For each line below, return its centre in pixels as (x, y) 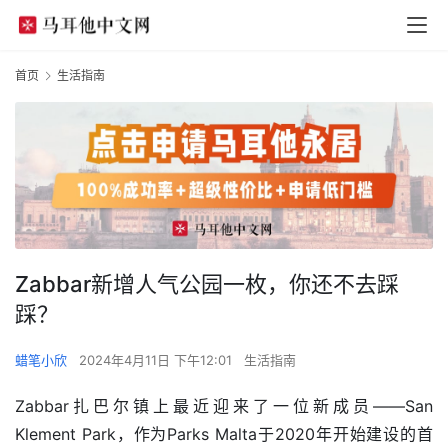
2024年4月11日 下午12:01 (157, 359)
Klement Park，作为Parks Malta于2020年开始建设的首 (224, 433)
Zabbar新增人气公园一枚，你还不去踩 (207, 283)
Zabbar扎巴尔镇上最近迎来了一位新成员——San (224, 405)
